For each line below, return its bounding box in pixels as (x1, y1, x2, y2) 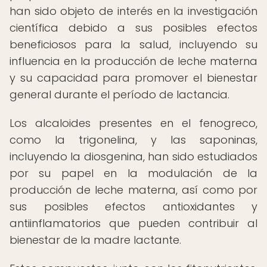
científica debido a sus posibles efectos (10, 20, 257, 35)
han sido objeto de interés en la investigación (10, 4, 257, 18)
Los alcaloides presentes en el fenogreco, (10, 116, 257, 131)
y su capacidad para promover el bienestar (10, 70, 257, 85)
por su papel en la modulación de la (10, 166, 257, 181)
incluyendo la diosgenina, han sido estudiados (10, 149, 257, 164)
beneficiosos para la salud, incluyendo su (10, 37, 257, 52)
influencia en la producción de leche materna (10, 54, 257, 69)
